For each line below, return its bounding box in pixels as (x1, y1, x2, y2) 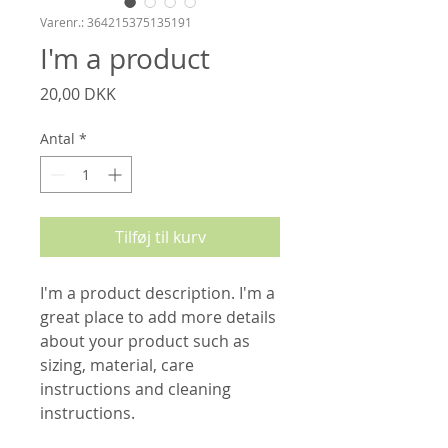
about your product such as (40, 330, 250, 352)
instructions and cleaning (40, 378, 231, 400)
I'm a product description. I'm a (40, 282, 275, 304)
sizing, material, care (40, 354, 194, 376)
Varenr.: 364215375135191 (40, 14, 192, 30)
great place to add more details (40, 306, 276, 328)
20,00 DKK (40, 83, 116, 105)
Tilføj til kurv (114, 226, 206, 248)
